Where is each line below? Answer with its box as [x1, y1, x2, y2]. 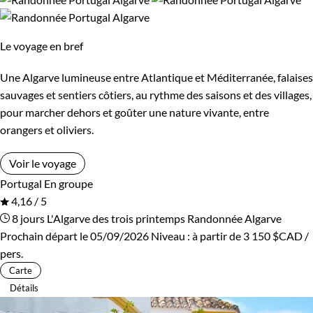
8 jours [10, 211, 45, 225]
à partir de [192, 228, 243, 242]
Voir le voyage [9, 156, 76, 170]
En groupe [44, 176, 93, 190]
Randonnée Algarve [187, 211, 282, 225]
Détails [10, 282, 38, 293]
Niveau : [151, 228, 192, 242]
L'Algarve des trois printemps [47, 211, 185, 225]
